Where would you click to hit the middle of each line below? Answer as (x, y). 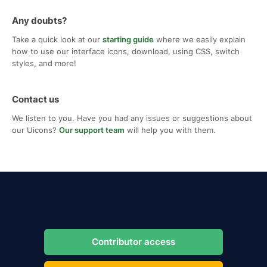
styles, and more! (44, 63)
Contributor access (133, 241)
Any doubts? (39, 20)
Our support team (92, 130)
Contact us (35, 99)
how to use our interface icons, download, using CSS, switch (126, 51)
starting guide (128, 39)
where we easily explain (200, 39)
